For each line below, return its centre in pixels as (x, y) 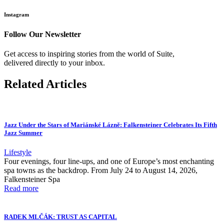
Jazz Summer (23, 133)
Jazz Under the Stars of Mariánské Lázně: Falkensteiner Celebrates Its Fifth (110, 125)
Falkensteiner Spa (32, 179)
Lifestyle (18, 152)
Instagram (16, 14)
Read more (21, 188)
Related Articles (45, 84)
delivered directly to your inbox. (54, 63)
